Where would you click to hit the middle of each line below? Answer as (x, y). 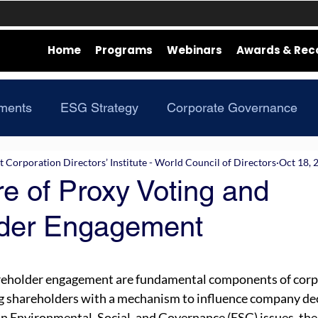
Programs (124, 50)
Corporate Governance (232, 108)
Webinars (194, 50)
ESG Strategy (99, 108)
